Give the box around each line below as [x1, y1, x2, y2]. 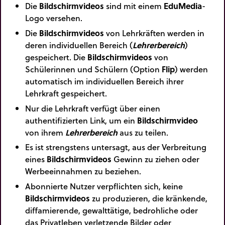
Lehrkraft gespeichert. [25, 87, 107, 99]
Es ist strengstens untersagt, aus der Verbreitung [25, 141, 206, 153]
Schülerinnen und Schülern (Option [25, 63, 162, 75]
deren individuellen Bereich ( [25, 39, 133, 51]
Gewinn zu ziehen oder [111, 153, 199, 165]
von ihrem [25, 126, 65, 138]
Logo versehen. [25, 12, 82, 24]
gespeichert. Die [25, 51, 87, 63]
